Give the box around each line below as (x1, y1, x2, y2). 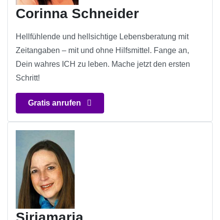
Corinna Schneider (16, 6, 139, 22)
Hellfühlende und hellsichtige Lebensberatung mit (16, 32, 189, 41)
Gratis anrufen (28, 99, 83, 108)
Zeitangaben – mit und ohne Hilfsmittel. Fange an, (16, 46, 189, 55)
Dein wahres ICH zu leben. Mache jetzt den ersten (16, 60, 190, 69)
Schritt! (16, 74, 40, 82)
